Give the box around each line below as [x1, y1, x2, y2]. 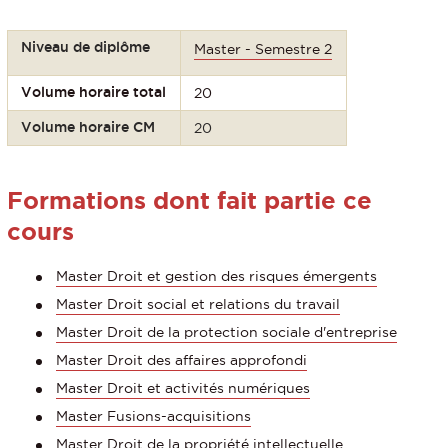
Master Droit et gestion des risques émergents [56, 268, 377, 285]
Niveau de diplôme [21, 38, 151, 55]
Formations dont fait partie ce [7, 186, 372, 214]
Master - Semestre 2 [194, 40, 333, 57]
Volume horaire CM [21, 118, 156, 135]
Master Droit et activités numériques [56, 380, 310, 397]
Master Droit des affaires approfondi [56, 352, 307, 369]
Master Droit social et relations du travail [56, 296, 340, 313]
